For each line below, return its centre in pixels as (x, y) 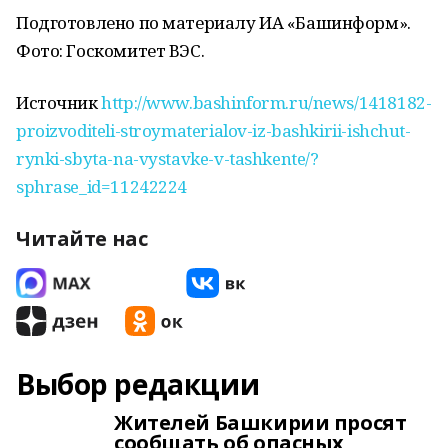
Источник (59, 102)
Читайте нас (82, 238)
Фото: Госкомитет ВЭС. (110, 50)
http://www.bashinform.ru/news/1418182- (266, 102)
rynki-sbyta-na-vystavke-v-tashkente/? (167, 158)
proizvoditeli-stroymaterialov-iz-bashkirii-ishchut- (213, 130)
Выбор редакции (138, 384)
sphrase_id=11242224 (102, 186)
